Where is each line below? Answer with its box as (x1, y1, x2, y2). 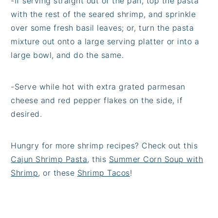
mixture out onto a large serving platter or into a (11, 36, 200, 46)
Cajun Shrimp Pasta (11, 154, 88, 164)
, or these (38, 167, 77, 178)
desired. (11, 109, 42, 119)
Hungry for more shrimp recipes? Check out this (11, 140, 198, 150)
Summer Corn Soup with (109, 154, 203, 164)
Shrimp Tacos (77, 167, 130, 178)
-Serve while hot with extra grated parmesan (11, 81, 185, 91)
